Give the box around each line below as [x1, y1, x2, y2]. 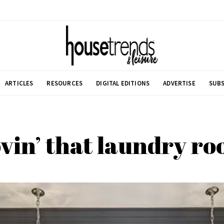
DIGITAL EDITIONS [96, 78, 150, 87]
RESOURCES [46, 78, 83, 87]
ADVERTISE [163, 78, 195, 87]
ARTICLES [5, 78, 33, 87]
